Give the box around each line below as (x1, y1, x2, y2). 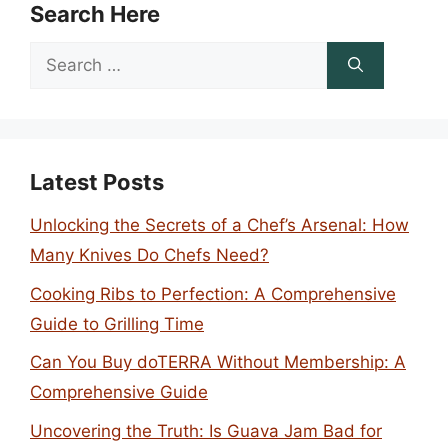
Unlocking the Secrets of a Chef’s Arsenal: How (30, 215, 409, 235)
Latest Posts (30, 169, 164, 195)
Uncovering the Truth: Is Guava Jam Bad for (30, 420, 382, 441)
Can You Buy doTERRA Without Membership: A (30, 352, 406, 372)
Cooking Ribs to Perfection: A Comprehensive (30, 283, 396, 304)
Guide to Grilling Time (30, 313, 204, 334)
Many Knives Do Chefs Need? (30, 245, 269, 265)
